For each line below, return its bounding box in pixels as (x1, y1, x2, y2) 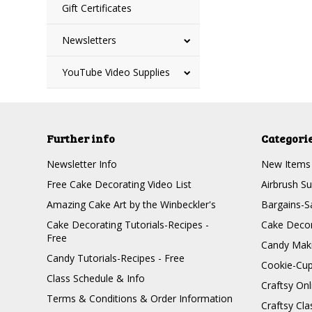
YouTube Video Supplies (62, 65, 171, 79)
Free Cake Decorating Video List (47, 178, 192, 191)
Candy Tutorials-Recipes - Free (47, 251, 185, 265)
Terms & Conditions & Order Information (47, 292, 233, 305)
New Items (260, 157, 311, 171)
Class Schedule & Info (47, 272, 146, 285)
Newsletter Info (47, 157, 118, 171)
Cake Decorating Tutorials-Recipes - (47, 218, 210, 231)
